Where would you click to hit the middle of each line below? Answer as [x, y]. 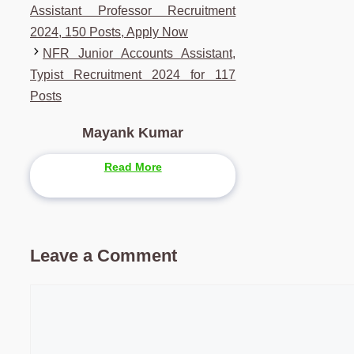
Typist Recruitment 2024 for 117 [133, 75]
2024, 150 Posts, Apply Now [109, 32]
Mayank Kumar [133, 133]
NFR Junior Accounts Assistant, [139, 54]
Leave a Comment [104, 255]
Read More [133, 166]
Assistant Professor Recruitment [133, 11]
